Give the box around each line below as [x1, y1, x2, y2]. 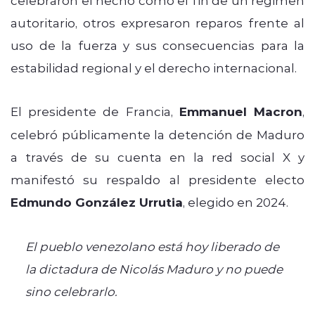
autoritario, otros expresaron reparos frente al [11, 14, 304, 30]
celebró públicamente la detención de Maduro [11, 126, 304, 142]
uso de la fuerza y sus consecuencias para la [11, 37, 304, 53]
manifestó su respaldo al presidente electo [11, 171, 304, 187]
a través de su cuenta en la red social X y [11, 148, 304, 165]
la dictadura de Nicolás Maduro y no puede [25, 260, 283, 276]
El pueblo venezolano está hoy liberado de [25, 238, 279, 254]
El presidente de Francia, [11, 103, 179, 119]
